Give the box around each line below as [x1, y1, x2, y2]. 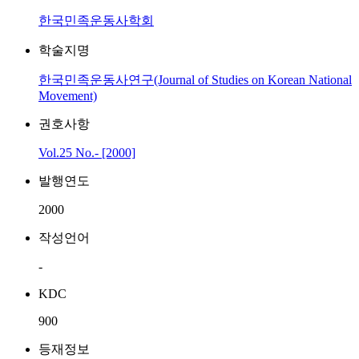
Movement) [38, 89, 97, 103]
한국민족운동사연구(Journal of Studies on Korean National [38, 73, 352, 87]
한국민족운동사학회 [38, 14, 154, 27]
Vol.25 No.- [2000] [38, 146, 135, 159]
